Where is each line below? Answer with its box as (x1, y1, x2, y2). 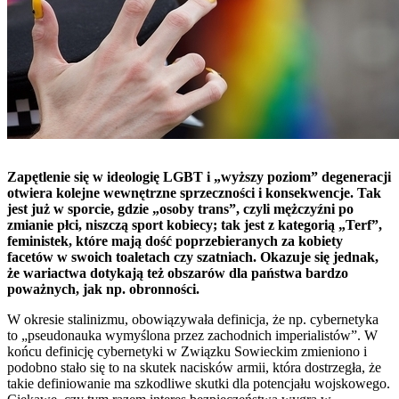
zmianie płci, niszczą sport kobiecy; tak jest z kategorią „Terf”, (7, 216, 382, 232)
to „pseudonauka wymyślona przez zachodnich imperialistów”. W (7, 327, 378, 343)
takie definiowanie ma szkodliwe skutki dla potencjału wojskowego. (7, 375, 390, 391)
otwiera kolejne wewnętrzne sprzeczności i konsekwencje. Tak (7, 184, 381, 200)
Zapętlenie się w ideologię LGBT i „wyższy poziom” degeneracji (7, 168, 391, 184)
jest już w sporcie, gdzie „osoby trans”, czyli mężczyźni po (7, 200, 354, 216)
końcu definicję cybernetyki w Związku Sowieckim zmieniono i (7, 343, 367, 359)
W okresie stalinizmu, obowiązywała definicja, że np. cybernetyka (7, 311, 379, 327)
